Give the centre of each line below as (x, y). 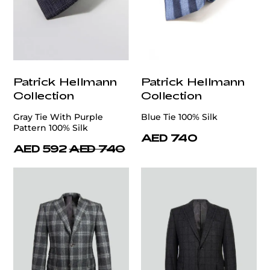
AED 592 (40, 149)
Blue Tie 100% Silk (179, 117)
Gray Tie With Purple (58, 117)
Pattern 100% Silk (51, 128)
